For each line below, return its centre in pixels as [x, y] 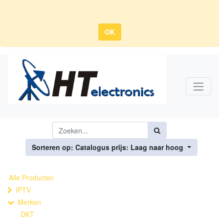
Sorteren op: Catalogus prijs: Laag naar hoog [108, 147]
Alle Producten [31, 177]
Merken [29, 202]
